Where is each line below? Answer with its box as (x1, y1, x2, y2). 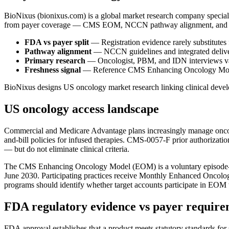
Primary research (25, 56, 85, 65)
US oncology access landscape (4, 102, 159, 116)
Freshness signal (25, 65, 81, 75)
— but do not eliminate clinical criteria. (4, 145, 129, 154)
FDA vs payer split (25, 38, 89, 47)
